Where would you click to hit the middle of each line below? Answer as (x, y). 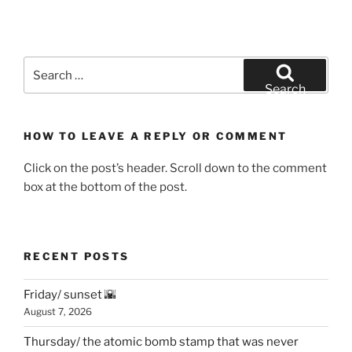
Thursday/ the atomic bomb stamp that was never (161, 342)
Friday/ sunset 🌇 (70, 295)
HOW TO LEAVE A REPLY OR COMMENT (156, 136)
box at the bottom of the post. (105, 187)
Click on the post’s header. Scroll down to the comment (175, 168)
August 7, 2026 (58, 312)
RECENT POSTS (77, 256)
